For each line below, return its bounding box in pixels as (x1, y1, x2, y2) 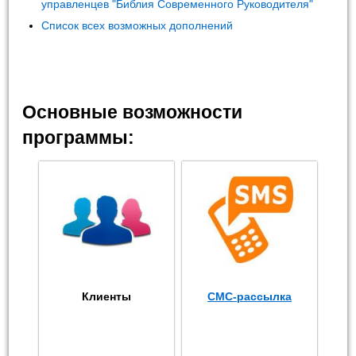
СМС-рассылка (207, 289, 292, 303)
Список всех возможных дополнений (41, 19, 234, 33)
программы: (22, 126, 135, 148)
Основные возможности (22, 101, 243, 122)
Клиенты (82, 289, 131, 303)
